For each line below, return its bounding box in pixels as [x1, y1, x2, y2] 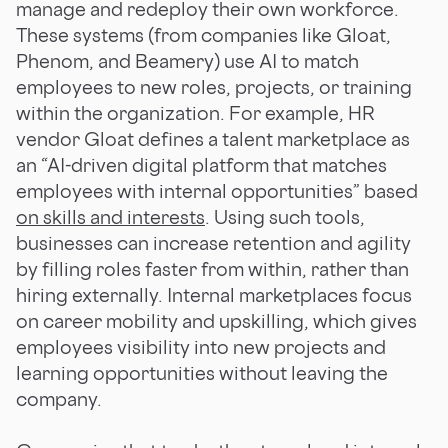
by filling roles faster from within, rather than [16, 256, 409, 281]
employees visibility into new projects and [16, 334, 386, 359]
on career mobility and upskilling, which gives [16, 308, 417, 333]
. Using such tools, [205, 204, 365, 229]
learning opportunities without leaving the [16, 360, 388, 385]
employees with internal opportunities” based [16, 178, 418, 203]
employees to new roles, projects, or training [16, 74, 412, 99]
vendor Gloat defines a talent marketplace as [16, 126, 410, 151]
